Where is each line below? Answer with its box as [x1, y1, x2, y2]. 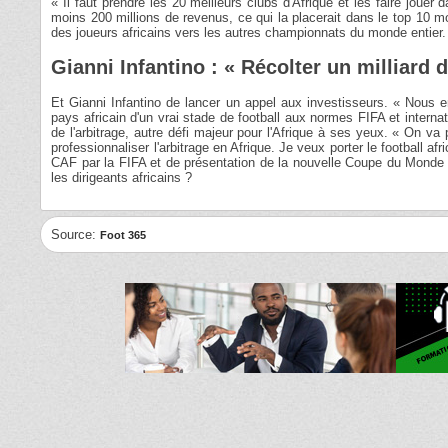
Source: [51, 227, 101, 243]
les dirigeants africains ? [51, 170, 193, 186]
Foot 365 [100, 229, 147, 242]
